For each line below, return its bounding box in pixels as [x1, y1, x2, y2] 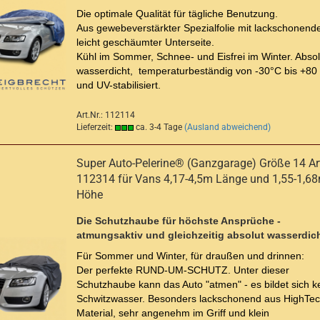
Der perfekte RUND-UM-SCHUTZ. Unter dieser [76, 264, 289, 276]
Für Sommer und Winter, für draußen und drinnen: [76, 250, 304, 261]
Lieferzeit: [76, 122, 115, 132]
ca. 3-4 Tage [134, 122, 182, 132]
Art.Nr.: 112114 [76, 110, 135, 120]
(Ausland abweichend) [184, 122, 271, 132]
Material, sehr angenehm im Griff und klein [76, 307, 269, 319]
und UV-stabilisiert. [76, 79, 161, 91]
